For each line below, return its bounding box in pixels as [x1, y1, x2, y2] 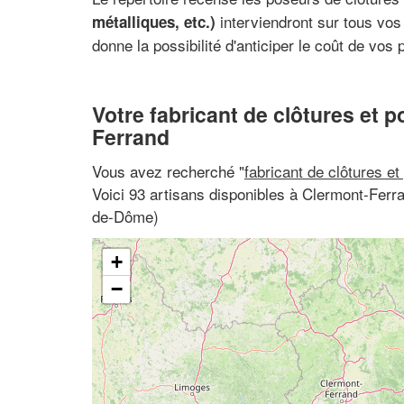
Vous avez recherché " [92, 159, 244, 182]
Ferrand [92, 122, 170, 151]
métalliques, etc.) [92, 10, 216, 32]
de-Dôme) [92, 204, 159, 227]
